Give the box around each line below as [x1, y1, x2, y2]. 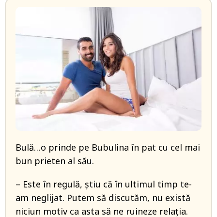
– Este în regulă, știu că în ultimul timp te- [15, 178, 192, 190]
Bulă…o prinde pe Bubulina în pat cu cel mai [15, 141, 200, 153]
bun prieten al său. [15, 155, 94, 167]
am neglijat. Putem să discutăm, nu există [15, 192, 190, 203]
